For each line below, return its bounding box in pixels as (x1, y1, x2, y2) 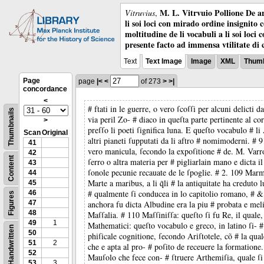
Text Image (146, 57, 182, 65)
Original (42, 128, 68, 137)
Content (7, 155, 15, 181)
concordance (23, 85, 67, 93)
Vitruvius (125, 7, 155, 18)
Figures (7, 190, 15, 216)
